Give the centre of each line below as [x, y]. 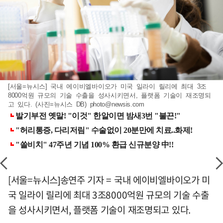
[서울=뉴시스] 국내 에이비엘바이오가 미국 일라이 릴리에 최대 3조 [107, 87]
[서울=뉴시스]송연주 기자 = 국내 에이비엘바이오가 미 [109, 180]
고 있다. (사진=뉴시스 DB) [49, 105]
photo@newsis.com [117, 105]
